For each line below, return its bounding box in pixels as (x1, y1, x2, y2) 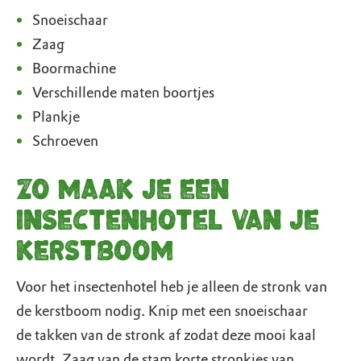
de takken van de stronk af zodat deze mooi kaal (16, 326, 316, 344)
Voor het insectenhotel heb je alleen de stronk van (16, 278, 327, 296)
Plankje (32, 108, 80, 126)
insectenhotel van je (16, 201, 319, 241)
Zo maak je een (16, 170, 229, 210)
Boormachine (32, 60, 116, 77)
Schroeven (32, 132, 98, 150)
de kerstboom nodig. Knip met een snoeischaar (16, 302, 308, 320)
